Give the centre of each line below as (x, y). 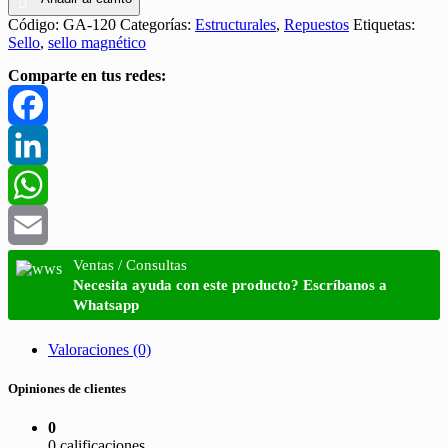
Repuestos (316, 24)
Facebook (39, 144)
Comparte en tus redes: (87, 75)
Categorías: (157, 24)
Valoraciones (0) (99, 349)
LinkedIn (37, 184)
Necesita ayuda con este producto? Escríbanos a (229, 284)
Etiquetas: (384, 24)
